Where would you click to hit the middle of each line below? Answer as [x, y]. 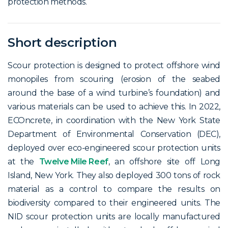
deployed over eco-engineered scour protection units [114, 148]
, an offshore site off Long [164, 161]
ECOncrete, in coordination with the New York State [114, 120]
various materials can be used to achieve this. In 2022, [114, 106]
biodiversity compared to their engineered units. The [114, 203]
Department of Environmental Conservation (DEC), [114, 134]
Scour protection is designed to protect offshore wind [114, 65]
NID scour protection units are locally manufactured [114, 216]
